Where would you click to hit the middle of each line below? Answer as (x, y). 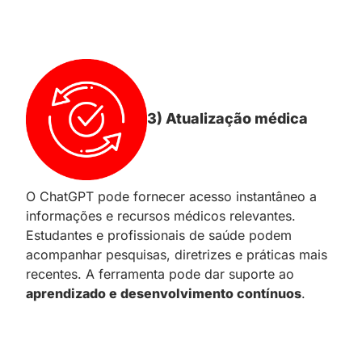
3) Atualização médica (227, 118)
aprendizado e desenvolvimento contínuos (164, 293)
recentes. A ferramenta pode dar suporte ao (160, 274)
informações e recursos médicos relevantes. (161, 215)
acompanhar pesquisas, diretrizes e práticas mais (177, 254)
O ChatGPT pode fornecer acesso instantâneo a (171, 196)
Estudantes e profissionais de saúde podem (159, 235)
